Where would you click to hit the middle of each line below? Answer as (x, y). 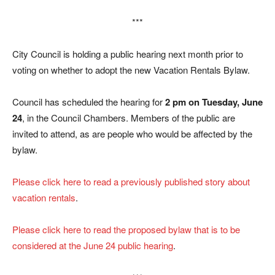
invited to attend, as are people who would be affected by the (132, 134)
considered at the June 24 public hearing (93, 245)
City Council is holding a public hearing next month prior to (128, 54)
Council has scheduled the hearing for (89, 102)
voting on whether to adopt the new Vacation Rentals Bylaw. (131, 70)
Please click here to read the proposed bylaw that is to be (126, 229)
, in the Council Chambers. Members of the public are (129, 118)
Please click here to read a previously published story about (131, 181)
